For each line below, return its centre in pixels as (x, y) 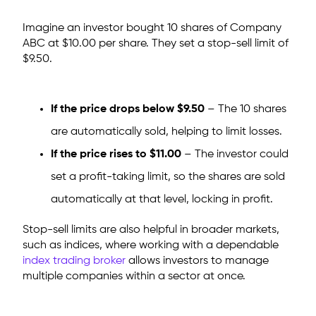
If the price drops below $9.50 (128, 109)
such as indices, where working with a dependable (151, 245)
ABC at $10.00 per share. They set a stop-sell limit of (156, 44)
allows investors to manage (197, 261)
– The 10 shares (245, 109)
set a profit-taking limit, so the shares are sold (168, 177)
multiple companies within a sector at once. (134, 276)
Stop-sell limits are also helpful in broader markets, (151, 230)
